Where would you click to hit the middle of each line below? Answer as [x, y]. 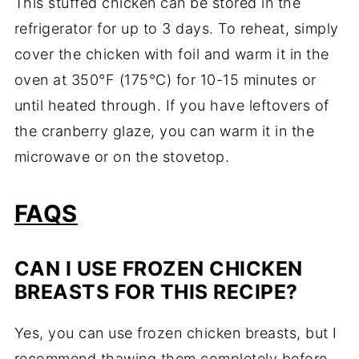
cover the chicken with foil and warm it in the [171, 54]
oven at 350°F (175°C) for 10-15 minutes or [165, 80]
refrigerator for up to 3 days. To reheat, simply [176, 29]
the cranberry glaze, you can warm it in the [164, 131]
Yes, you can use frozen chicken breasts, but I [175, 333]
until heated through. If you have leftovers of [171, 106]
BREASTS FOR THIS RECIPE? [156, 292]
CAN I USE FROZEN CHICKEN [158, 269]
